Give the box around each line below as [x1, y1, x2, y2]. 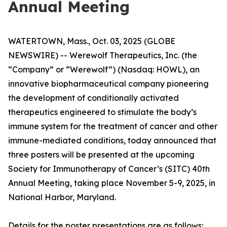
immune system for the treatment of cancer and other [8, 121, 217, 131]
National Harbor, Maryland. [8, 192, 116, 202]
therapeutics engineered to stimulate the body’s [8, 107, 197, 117]
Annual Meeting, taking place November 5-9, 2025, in [8, 178, 215, 188]
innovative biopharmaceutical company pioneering [8, 79, 209, 89]
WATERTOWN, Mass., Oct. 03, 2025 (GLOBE [8, 36, 175, 46]
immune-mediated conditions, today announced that [8, 135, 216, 145]
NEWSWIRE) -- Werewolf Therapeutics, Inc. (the [8, 50, 197, 60]
